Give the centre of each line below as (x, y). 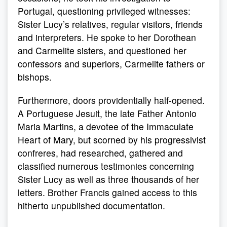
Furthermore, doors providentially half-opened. (111, 100)
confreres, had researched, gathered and (100, 153)
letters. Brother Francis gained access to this (107, 192)
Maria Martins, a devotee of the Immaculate (106, 126)
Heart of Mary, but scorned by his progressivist (112, 140)
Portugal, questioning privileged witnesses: (104, 11)
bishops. (35, 77)
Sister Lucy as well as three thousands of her (108, 179)
